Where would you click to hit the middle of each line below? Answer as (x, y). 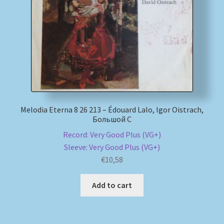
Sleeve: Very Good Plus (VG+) (112, 147)
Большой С (112, 119)
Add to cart (112, 185)
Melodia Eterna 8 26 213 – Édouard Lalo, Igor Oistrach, (112, 110)
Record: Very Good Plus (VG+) (112, 134)
